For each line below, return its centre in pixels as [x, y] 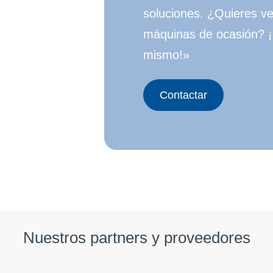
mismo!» [166, 55]
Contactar [183, 95]
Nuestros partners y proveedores [136, 238]
